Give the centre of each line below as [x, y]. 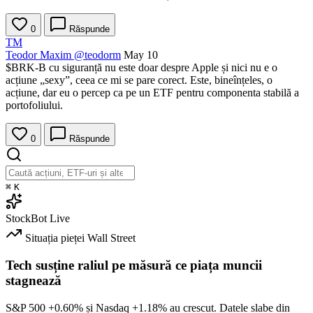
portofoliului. [34, 105]
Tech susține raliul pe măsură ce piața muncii [134, 265]
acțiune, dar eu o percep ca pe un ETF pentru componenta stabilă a [152, 93]
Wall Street [111, 238]
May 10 [141, 55]
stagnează [34, 280]
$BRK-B [26, 68]
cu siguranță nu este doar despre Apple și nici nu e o [162, 68]
